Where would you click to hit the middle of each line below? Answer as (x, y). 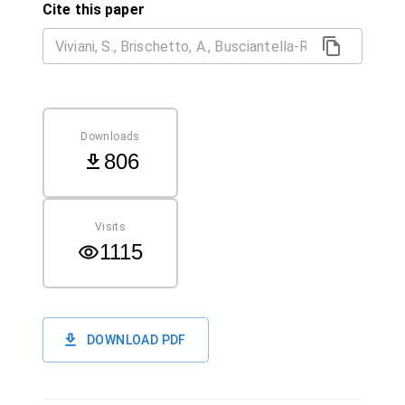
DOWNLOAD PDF (137, 340)
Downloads (110, 136)
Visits (110, 226)
